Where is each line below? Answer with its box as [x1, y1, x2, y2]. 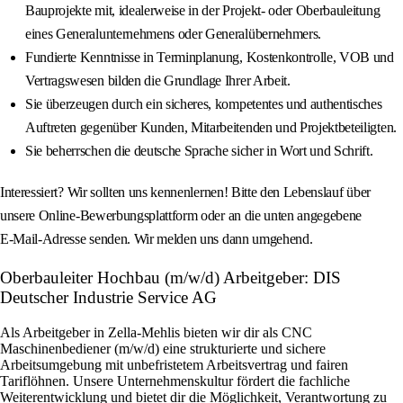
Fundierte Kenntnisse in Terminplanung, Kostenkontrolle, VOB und [25, 49, 394, 66]
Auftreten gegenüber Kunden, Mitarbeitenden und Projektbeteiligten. [25, 120, 397, 136]
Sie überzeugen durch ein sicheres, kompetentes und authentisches [25, 96, 382, 112]
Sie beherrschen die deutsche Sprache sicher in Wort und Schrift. [25, 143, 373, 159]
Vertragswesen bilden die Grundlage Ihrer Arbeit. [25, 73, 291, 89]
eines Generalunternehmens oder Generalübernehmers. [25, 26, 321, 42]
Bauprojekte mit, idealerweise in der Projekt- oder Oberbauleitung [25, 3, 381, 19]
